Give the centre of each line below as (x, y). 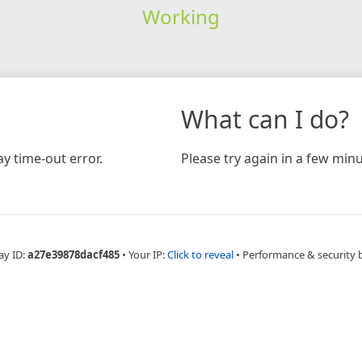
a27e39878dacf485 (74, 254)
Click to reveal (200, 254)
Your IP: (148, 254)
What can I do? (265, 119)
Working (181, 16)
